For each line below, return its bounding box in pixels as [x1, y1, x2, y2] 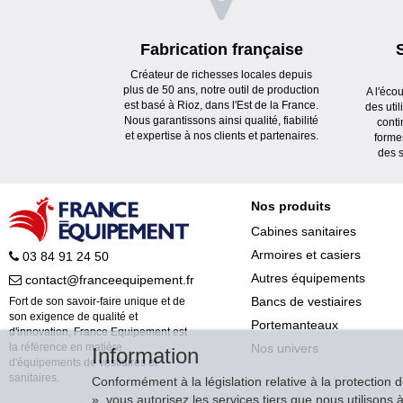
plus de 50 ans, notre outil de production [123, 83, 320, 96]
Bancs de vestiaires [250, 293, 362, 309]
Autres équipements [250, 270, 365, 285]
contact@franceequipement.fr [22, 273, 194, 288]
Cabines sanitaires [250, 223, 356, 238]
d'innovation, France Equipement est [9, 326, 187, 339]
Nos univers [250, 340, 318, 355]
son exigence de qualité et [9, 310, 138, 324]
